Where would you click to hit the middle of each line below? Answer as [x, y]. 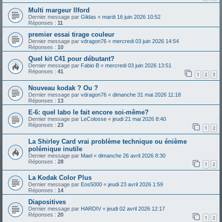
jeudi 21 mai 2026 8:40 [139, 119]
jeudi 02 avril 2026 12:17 [136, 209]
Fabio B [90, 66]
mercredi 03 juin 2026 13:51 [138, 66]
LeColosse [94, 119]
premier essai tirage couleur [71, 35]
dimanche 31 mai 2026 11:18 [147, 94]
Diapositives [47, 202]
